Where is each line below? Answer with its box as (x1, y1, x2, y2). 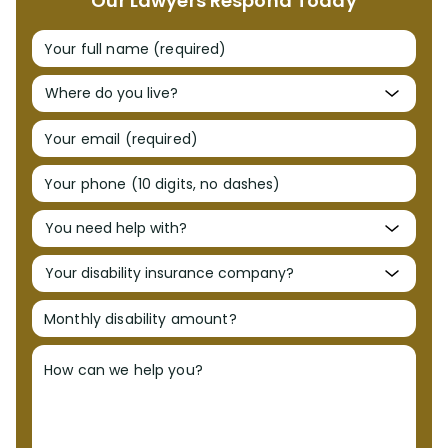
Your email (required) (44, 128, 198, 148)
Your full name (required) (44, 38, 227, 58)
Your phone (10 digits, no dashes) (44, 173, 281, 193)
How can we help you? (44, 360, 203, 380)
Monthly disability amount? (44, 308, 237, 328)
